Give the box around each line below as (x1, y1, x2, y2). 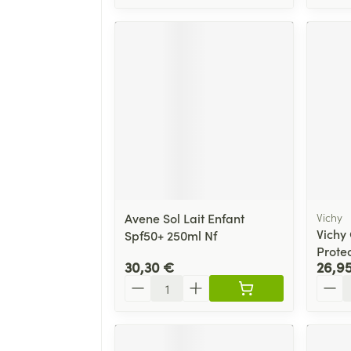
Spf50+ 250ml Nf (125, 226, 217, 244)
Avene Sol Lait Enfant (125, 208, 244, 226)
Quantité (124, 273, 174, 291)
